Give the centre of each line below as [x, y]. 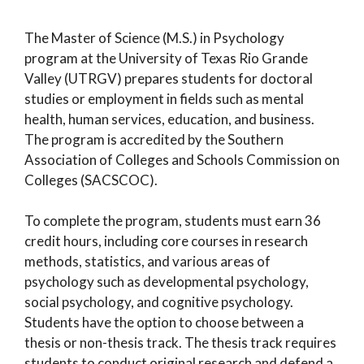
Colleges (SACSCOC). [91, 180]
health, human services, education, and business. [169, 119]
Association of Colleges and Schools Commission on [182, 159]
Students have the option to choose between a [164, 323]
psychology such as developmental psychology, [167, 282]
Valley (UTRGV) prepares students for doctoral [169, 78]
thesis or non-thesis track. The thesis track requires [180, 343]
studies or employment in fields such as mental [164, 98]
